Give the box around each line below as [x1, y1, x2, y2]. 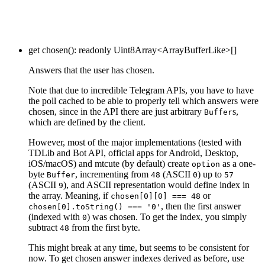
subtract [28, 222, 60, 232]
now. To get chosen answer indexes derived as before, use [28, 253, 244, 263]
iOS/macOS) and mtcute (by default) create [28, 158, 192, 169]
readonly [79, 44, 111, 55]
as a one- [220, 158, 256, 169]
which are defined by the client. [28, 117, 146, 127]
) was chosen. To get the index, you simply [87, 211, 247, 222]
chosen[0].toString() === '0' [28, 202, 161, 211]
